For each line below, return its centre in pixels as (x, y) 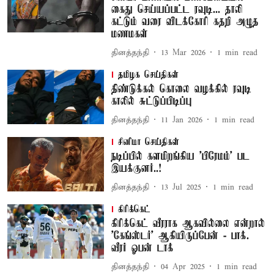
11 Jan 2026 (181, 120)
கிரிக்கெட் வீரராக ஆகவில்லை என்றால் (188, 224)
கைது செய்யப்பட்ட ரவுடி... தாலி (176, 10)
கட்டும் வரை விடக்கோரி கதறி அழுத (185, 22)
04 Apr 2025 (183, 267)
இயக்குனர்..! (136, 169)
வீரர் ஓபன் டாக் (142, 248)
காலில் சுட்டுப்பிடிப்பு (151, 102)
